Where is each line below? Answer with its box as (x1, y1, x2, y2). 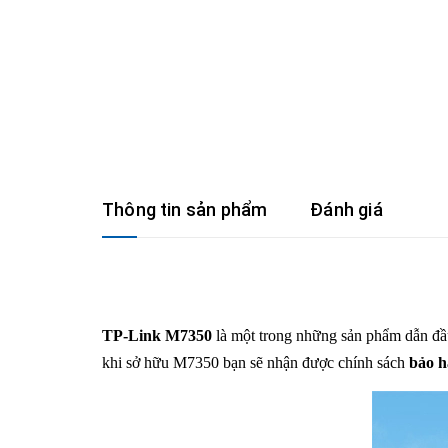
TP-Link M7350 (102, 327, 212, 344)
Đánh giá (310, 199, 383, 220)
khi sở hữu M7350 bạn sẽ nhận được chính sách (102, 354, 409, 371)
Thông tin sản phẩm (102, 199, 268, 220)
